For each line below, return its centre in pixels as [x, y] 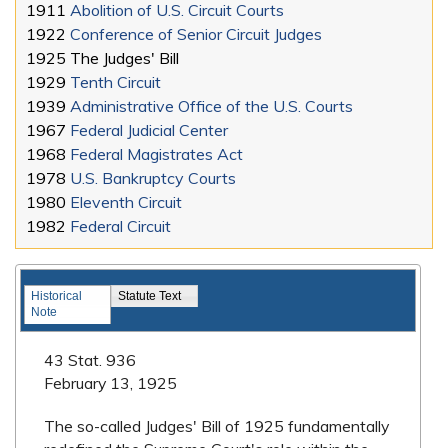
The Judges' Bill [124, 58]
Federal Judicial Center [149, 130]
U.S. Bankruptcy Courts [153, 178]
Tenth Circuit [115, 82]
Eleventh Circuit [126, 202]
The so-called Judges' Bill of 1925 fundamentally [217, 426]
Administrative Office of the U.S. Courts [211, 106]
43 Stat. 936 [90, 360]
